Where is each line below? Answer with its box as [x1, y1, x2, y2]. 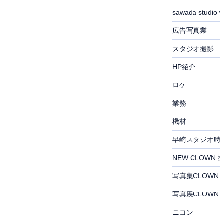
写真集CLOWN [172, 171, 219, 180]
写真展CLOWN [172, 190, 219, 198]
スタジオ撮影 [172, 44, 214, 53]
